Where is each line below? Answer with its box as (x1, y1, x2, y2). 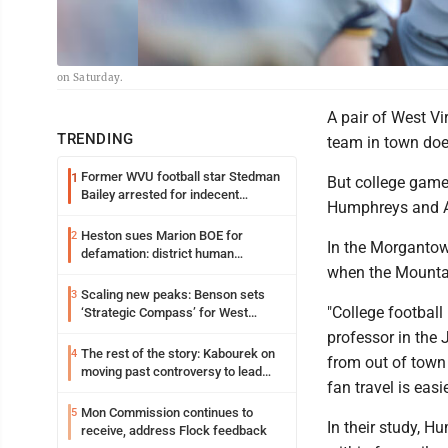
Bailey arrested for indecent (81, 187, 239, 202)
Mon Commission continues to (81, 405, 253, 420)
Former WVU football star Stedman (81, 169, 280, 184)
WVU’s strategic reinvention (81, 382, 238, 397)
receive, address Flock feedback (81, 423, 267, 438)
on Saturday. (57, 71, 124, 84)
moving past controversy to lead (81, 364, 262, 379)
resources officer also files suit (81, 264, 260, 279)
